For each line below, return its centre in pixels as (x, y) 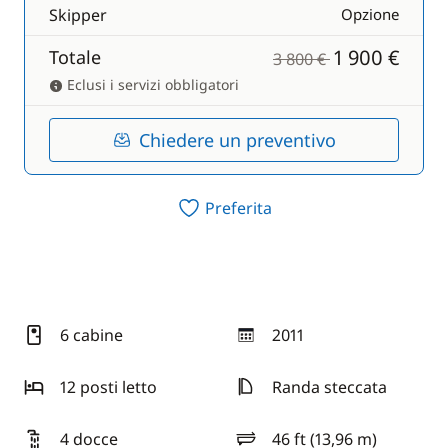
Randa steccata (329, 387)
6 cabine (91, 335)
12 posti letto (108, 387)
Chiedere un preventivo (237, 140)
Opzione (370, 14)
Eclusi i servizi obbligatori (151, 84)
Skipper (78, 15)
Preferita (238, 208)
